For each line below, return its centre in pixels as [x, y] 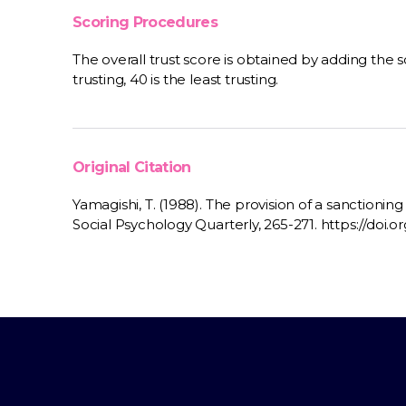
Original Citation [132, 167]
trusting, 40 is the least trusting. [176, 79]
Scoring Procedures [145, 22]
